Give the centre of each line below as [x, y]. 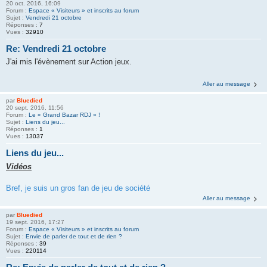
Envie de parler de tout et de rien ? [74, 236]
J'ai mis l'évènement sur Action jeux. [69, 62]
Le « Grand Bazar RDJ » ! [64, 115]
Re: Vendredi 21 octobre [56, 48]
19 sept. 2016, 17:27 [35, 222]
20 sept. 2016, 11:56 [35, 108]
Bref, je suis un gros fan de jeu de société [78, 188]
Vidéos [19, 166]
